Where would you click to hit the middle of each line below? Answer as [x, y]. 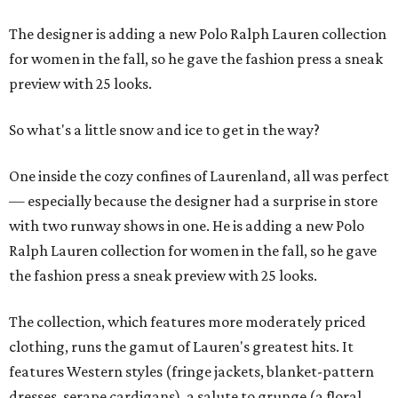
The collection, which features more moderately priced [187, 322]
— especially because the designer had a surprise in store [193, 201]
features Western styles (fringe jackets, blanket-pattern [191, 372]
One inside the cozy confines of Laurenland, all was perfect [199, 176]
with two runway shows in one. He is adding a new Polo [187, 226]
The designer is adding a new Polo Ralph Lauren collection [198, 34]
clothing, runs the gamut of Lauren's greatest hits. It [181, 347]
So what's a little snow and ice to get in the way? [164, 130]
